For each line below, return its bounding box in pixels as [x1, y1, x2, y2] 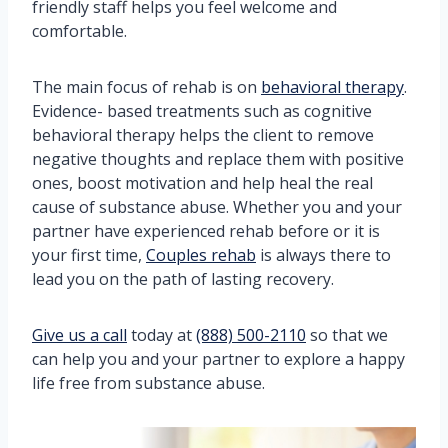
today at [127, 324, 196, 347]
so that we [306, 324, 388, 347]
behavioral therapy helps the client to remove [32, 124, 374, 147]
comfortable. [32, 20, 127, 43]
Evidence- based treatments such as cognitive [32, 100, 372, 123]
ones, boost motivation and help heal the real [32, 172, 373, 195]
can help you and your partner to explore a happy [32, 348, 405, 371]
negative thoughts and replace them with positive [32, 148, 404, 171]
